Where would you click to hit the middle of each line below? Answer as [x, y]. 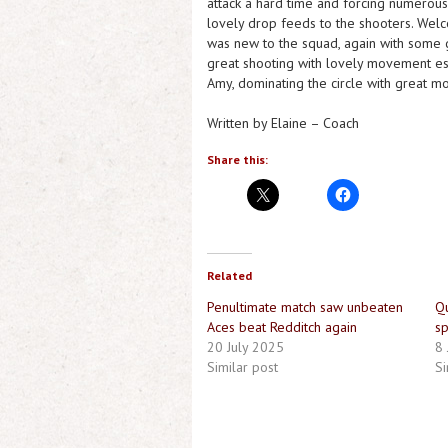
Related [229, 275]
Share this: [237, 159]
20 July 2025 [245, 347]
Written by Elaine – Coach [283, 123]
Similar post [242, 367]
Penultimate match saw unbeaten [305, 307]
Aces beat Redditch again [282, 327]
